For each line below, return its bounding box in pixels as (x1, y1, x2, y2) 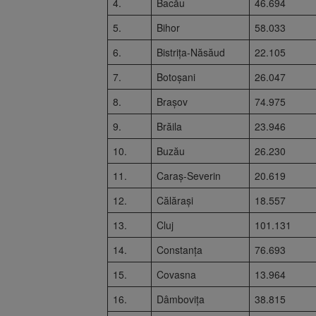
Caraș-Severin (157, 168, 221, 183)
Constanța (157, 242, 202, 257)
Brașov (157, 94, 188, 109)
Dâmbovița (157, 291, 205, 306)
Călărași (157, 193, 193, 207)
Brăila (157, 119, 182, 133)
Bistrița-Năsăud (157, 44, 225, 59)
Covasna (157, 267, 196, 281)
